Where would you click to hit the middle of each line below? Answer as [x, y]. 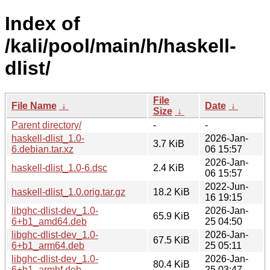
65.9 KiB [171, 216]
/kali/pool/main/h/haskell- [121, 46]
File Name [34, 105]
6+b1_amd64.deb [49, 221]
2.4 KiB [169, 168]
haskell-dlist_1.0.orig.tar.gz [68, 192]
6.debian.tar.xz [42, 149]
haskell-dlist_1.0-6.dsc [59, 168]
